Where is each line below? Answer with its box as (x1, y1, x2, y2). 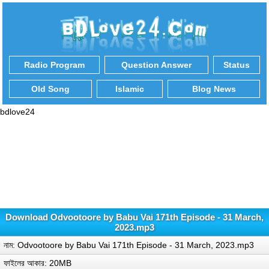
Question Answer (121, 59, 192, 70)
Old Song (31, 83, 70, 94)
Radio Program (24, 59, 85, 70)
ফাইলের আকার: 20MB (4, 258, 71, 268)
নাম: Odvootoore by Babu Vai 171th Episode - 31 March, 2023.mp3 (4, 240, 254, 250)
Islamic (115, 83, 144, 94)
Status (223, 59, 250, 70)
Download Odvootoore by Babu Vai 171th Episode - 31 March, (5, 211, 264, 222)
